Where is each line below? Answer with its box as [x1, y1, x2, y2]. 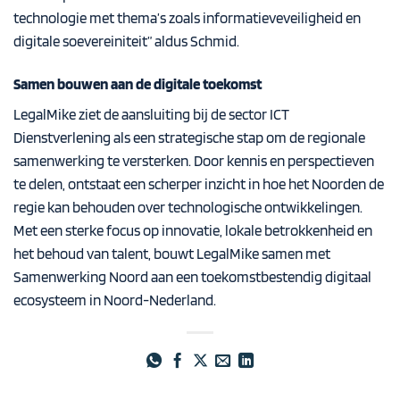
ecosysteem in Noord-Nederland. [13, 291, 216, 310]
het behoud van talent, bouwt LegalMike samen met [13, 245, 330, 263]
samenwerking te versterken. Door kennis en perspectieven [13, 152, 374, 171]
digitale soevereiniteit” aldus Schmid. [13, 31, 239, 50]
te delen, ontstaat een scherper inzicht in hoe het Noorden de [13, 175, 384, 194]
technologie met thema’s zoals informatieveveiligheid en [13, 8, 361, 27]
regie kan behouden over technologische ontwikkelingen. [13, 198, 362, 217]
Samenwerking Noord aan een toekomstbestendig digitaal [13, 268, 371, 287]
